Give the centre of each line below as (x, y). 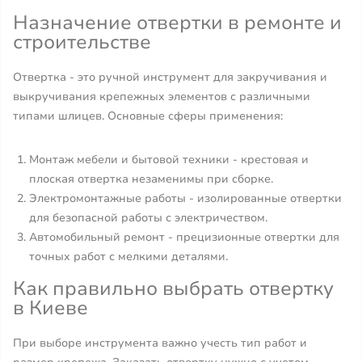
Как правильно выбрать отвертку (173, 288)
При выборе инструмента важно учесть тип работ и (160, 343)
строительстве (82, 42)
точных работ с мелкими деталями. (128, 257)
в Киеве (51, 308)
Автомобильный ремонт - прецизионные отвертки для (184, 237)
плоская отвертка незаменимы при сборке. (151, 179)
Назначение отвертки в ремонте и (177, 23)
